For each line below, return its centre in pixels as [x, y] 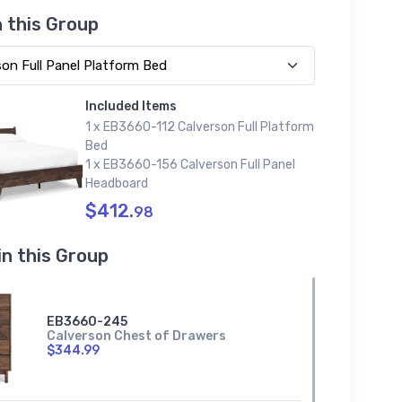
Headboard [116, 184]
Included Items [131, 107]
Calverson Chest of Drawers [136, 336]
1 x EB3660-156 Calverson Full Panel [190, 165]
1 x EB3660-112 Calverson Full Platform [199, 127]
